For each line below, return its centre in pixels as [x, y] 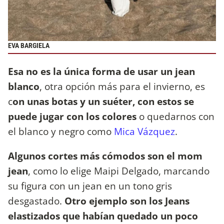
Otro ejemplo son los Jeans [127, 200]
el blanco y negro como [61, 131]
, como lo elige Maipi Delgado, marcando [119, 170]
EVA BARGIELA [29, 46]
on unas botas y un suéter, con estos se [103, 101]
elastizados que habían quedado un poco [103, 215]
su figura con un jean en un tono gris [90, 185]
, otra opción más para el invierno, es [122, 86]
